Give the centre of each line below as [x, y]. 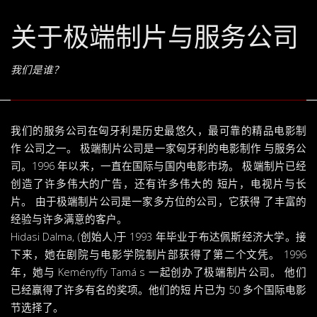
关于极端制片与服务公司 [155, 37]
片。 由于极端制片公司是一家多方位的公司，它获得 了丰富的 [158, 201]
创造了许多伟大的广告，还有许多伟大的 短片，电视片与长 [158, 183]
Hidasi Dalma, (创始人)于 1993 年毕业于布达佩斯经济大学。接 [158, 236]
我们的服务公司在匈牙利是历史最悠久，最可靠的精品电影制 [158, 130]
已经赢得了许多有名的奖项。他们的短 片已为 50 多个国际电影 [158, 289]
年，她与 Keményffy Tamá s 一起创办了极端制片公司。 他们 [158, 271]
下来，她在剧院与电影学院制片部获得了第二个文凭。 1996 [158, 254]
